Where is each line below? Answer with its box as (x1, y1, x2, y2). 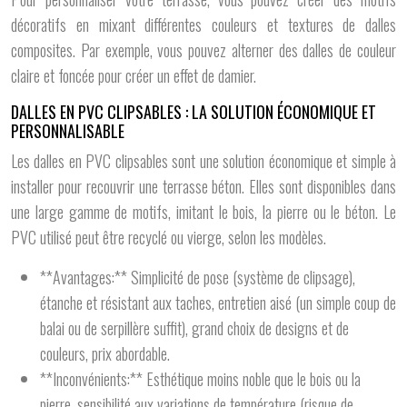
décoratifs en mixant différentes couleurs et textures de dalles (11, 13, 396, 36)
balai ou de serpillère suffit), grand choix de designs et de (40, 316, 349, 340)
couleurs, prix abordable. (40, 342, 170, 365)
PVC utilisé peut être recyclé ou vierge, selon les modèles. (11, 225, 326, 249)
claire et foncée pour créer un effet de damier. (11, 64, 256, 87)
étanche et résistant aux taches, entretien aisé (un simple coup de (40, 291, 396, 314)
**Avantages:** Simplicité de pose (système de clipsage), (40, 265, 355, 289)
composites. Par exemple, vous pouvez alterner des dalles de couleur (11, 38, 396, 62)
